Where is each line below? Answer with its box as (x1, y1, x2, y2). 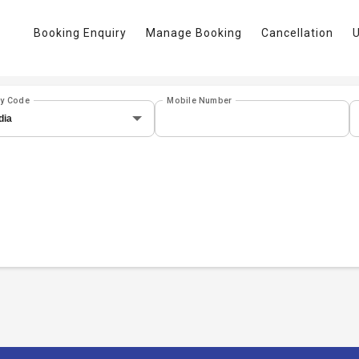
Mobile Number (167, 95, 232, 106)
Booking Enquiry (33, 26, 127, 39)
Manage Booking (145, 26, 242, 39)
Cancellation (260, 26, 333, 39)
